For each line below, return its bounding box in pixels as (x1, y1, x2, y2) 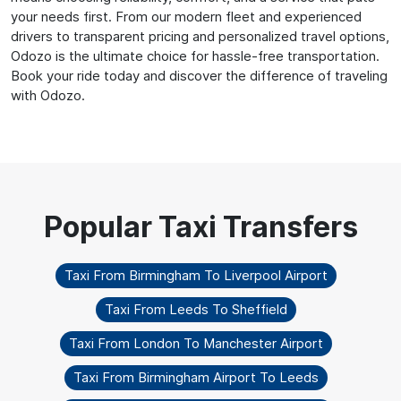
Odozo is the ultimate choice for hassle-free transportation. (11, 47, 380, 64)
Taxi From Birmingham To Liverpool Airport (64, 266, 328, 284)
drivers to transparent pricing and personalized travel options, (11, 27, 389, 45)
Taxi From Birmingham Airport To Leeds (73, 368, 319, 386)
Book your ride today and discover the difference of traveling (11, 66, 388, 84)
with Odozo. (11, 86, 85, 104)
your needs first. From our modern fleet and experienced (11, 7, 362, 25)
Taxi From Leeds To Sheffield (105, 300, 287, 318)
